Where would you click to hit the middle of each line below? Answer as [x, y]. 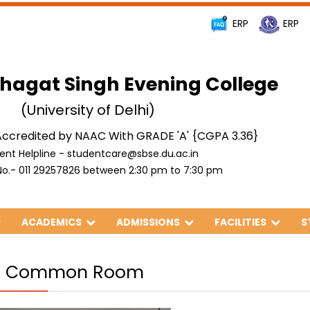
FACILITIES [243, 222]
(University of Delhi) [88, 110]
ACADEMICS [54, 222]
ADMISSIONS [150, 222]
